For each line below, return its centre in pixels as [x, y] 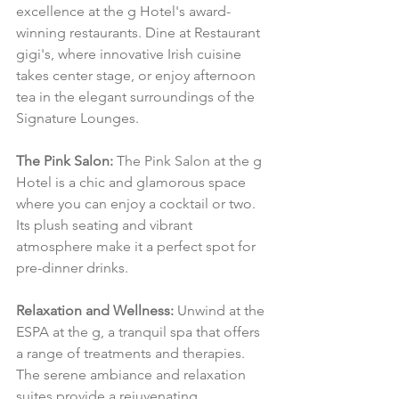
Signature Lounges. [77, 118]
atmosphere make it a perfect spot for [138, 247]
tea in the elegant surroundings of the [137, 97]
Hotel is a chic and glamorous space [133, 183]
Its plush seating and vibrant [106, 225]
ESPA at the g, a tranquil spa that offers [140, 332]
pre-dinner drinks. [72, 268]
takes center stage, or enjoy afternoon [138, 76]
